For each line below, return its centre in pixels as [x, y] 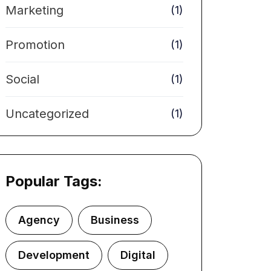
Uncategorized [47, 114]
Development [54, 255]
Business [115, 220]
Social [22, 79]
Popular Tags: [54, 181]
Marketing [34, 10]
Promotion [35, 45]
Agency [39, 220]
